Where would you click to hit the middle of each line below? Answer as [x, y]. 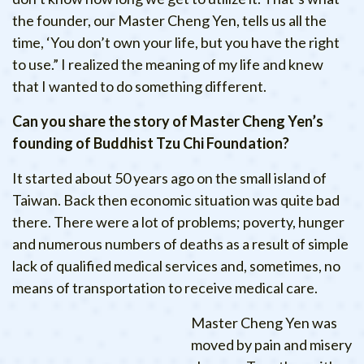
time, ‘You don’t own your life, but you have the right [176, 42]
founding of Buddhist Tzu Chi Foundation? [151, 143]
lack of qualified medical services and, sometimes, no [176, 265]
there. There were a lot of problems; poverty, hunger [178, 221]
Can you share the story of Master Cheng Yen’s [168, 121]
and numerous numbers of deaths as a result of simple [180, 243]
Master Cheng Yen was [264, 323]
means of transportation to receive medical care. [165, 287]
